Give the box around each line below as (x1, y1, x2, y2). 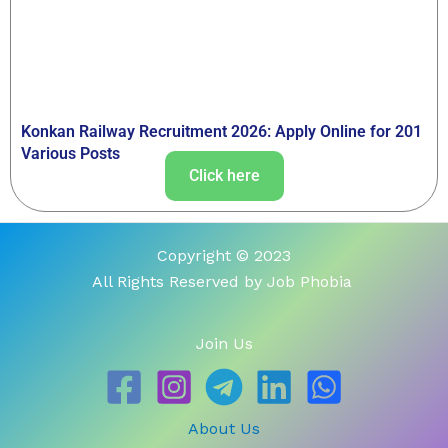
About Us (188, 419, 260, 439)
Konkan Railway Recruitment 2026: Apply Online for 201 (21, 122, 422, 142)
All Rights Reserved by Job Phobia (91, 272, 357, 292)
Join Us (195, 334, 253, 354)
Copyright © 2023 (157, 246, 291, 266)
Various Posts (21, 144, 120, 164)
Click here (188, 166, 260, 186)
